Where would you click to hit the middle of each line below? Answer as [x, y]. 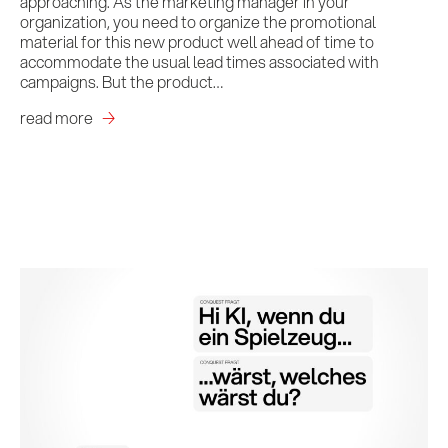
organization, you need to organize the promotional [198, 21]
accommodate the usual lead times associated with [199, 61]
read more [56, 117]
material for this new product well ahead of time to [197, 41]
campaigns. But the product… [121, 81]
